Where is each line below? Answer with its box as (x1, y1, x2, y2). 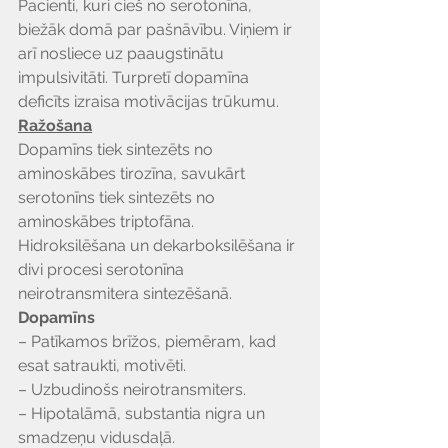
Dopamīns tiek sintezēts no (18, 140, 217, 159)
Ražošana (18, 116, 92, 135)
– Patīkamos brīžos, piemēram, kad (18, 332, 280, 351)
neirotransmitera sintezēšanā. (18, 284, 232, 303)
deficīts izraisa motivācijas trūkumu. (18, 92, 279, 111)
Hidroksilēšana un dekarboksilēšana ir (18, 236, 299, 255)
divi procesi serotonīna (18, 260, 188, 279)
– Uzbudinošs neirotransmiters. (18, 380, 246, 399)
